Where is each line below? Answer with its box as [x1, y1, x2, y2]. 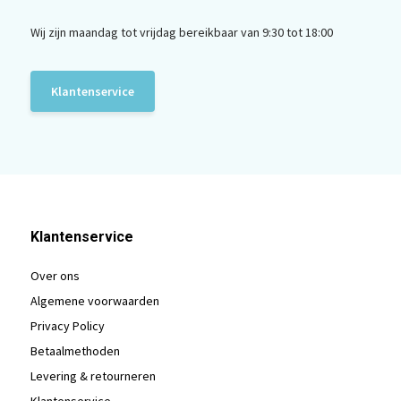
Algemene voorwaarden [30, 292, 159, 309]
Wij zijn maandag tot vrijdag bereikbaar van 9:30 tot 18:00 [30, 23, 333, 40]
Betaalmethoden [30, 342, 120, 359]
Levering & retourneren [30, 367, 156, 384]
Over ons [30, 267, 80, 284]
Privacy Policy [30, 317, 105, 334]
